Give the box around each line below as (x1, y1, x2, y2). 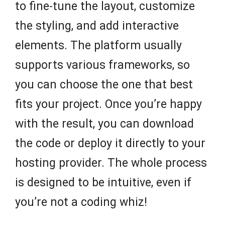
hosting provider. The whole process (15, 156, 207, 170)
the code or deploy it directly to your (15, 137, 205, 151)
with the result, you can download (15, 117, 194, 131)
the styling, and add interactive (15, 19, 179, 33)
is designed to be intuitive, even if (15, 176, 191, 190)
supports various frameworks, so (15, 58, 190, 72)
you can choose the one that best (15, 78, 193, 92)
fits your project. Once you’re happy (15, 97, 202, 111)
